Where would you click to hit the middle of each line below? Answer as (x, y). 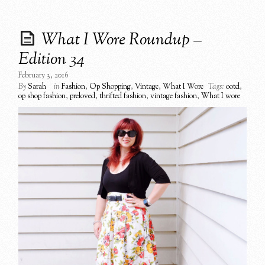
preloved (83, 96)
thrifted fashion (123, 96)
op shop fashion (42, 96)
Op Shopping (110, 87)
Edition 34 (52, 59)
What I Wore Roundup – (122, 40)
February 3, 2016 (44, 75)
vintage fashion (174, 96)
